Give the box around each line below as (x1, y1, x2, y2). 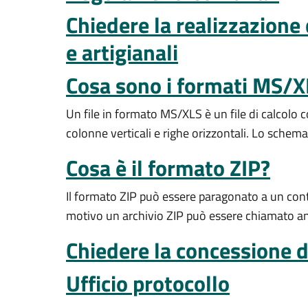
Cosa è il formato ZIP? (66, 151, 270, 184)
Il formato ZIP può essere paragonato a (66, 187, 267, 206)
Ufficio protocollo (66, 267, 230, 300)
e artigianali (66, 36, 178, 69)
